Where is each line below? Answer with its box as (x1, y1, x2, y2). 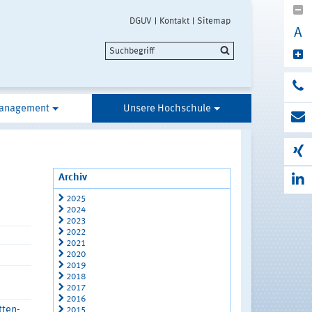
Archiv (58, 173, 87, 183)
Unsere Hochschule (123, 104, 211, 114)
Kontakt (159, 17, 189, 26)
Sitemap (197, 17, 231, 26)
